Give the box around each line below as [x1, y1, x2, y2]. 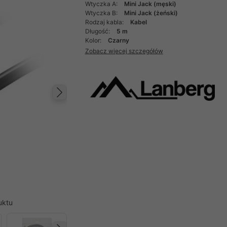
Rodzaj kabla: [85, 18, 125, 26]
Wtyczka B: [85, 9, 119, 17]
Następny [62, 93, 131, 112]
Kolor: [85, 36, 103, 44]
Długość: [85, 27, 111, 35]
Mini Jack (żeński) [124, 9, 178, 17]
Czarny [107, 36, 129, 44]
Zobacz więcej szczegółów [85, 47, 163, 55]
